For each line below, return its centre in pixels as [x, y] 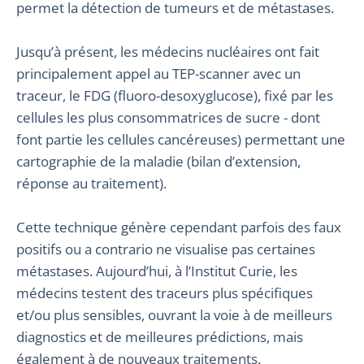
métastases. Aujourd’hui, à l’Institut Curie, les [157, 271]
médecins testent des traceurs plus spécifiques [165, 293]
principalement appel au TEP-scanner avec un [158, 74]
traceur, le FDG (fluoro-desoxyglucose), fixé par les [175, 95]
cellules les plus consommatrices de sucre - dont [168, 117]
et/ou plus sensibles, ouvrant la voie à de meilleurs [174, 315]
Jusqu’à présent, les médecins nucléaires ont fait [168, 52]
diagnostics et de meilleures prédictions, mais [160, 337]
